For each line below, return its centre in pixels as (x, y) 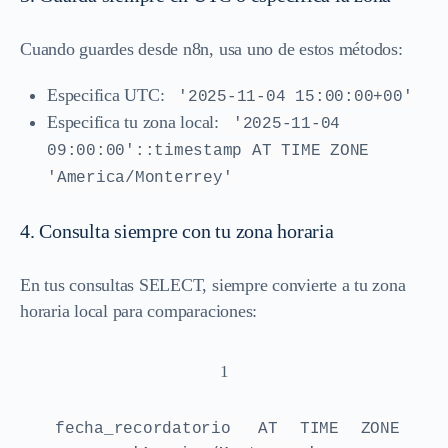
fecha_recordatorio (148, 428)
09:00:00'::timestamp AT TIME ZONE (208, 150)
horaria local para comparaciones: (139, 310)
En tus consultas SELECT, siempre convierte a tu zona (213, 284)
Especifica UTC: (108, 94)
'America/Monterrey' (140, 177)
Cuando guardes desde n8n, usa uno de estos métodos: (211, 48)
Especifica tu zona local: (135, 121)
